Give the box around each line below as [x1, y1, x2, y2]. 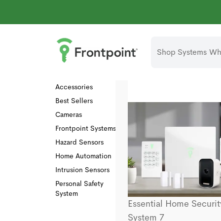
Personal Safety [55, 179, 104, 188]
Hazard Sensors [55, 138, 104, 147]
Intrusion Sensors [55, 165, 110, 174]
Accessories [55, 82, 93, 91]
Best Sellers [55, 96, 93, 105]
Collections [55, 56, 86, 64]
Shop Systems [157, 47, 207, 57]
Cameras [55, 110, 82, 119]
